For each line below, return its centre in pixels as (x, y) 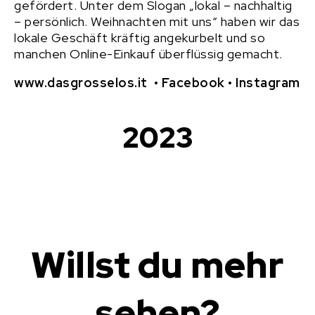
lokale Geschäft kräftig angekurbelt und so (140, 38)
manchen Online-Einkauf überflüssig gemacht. (148, 54)
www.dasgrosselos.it (84, 83)
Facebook (194, 83)
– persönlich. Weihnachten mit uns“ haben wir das (157, 22)
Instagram (268, 83)
